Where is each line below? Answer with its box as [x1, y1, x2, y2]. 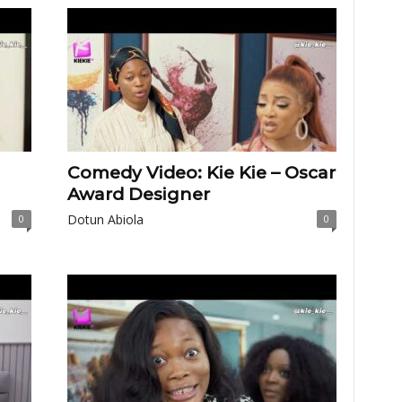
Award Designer [66, 184, 210, 205]
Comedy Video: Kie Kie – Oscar [66, 162, 336, 183]
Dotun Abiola [66, 211, 144, 228]
